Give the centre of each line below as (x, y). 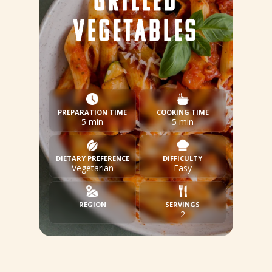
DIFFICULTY (183, 158)
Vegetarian (92, 168)
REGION (92, 204)
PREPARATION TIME (93, 112)
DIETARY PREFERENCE (92, 158)
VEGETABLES (136, 33)
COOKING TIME (182, 112)
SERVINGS (183, 204)
